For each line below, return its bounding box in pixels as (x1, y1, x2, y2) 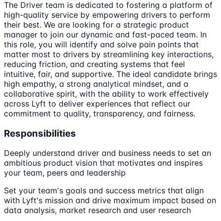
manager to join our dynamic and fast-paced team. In (4, 29, 207, 39)
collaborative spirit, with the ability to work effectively (4, 88, 209, 99)
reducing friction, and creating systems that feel (4, 59, 185, 69)
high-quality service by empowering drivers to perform (4, 9, 210, 20)
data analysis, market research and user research (4, 205, 191, 216)
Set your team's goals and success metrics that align (4, 185, 204, 196)
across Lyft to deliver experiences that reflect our (4, 98, 190, 109)
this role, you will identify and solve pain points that (4, 39, 199, 49)
